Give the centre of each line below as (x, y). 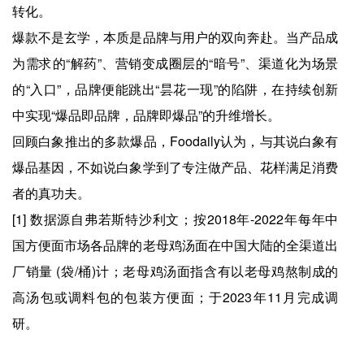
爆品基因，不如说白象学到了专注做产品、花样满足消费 (175, 167)
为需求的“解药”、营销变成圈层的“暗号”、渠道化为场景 (175, 63)
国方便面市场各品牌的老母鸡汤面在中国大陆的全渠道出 (175, 245)
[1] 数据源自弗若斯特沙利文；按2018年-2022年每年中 (175, 219)
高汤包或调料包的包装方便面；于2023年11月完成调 (175, 297)
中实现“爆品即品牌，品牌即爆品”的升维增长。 (146, 115)
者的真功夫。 (51, 193)
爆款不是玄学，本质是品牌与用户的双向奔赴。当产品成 (175, 37)
